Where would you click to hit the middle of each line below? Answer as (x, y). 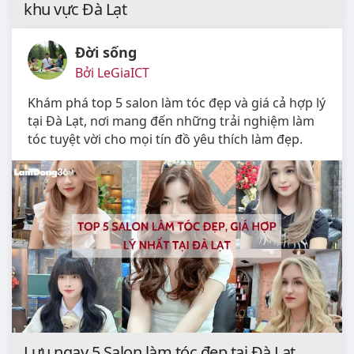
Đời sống (106, 52)
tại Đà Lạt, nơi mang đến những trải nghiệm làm (171, 121)
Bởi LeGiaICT (112, 72)
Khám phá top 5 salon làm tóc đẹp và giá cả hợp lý (177, 102)
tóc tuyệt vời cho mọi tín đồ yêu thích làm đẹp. (165, 139)
